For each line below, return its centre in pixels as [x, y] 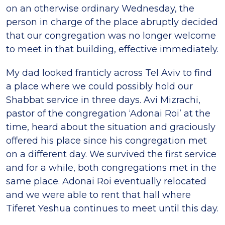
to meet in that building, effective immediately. [112, 49]
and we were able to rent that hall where [98, 195]
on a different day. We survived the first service [111, 154]
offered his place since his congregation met [106, 141]
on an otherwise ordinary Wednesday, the [100, 9]
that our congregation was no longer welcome [111, 36]
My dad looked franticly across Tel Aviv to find [109, 73]
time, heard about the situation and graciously [111, 127]
